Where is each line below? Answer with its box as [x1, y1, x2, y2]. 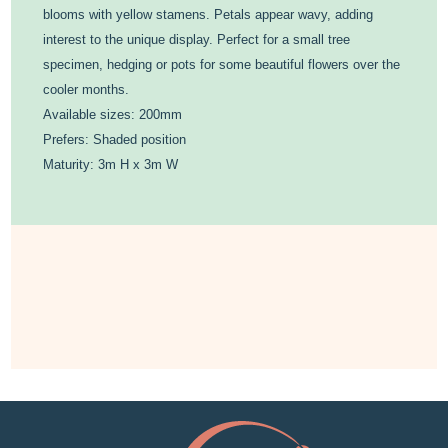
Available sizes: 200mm [43, 106, 183, 122]
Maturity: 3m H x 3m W [43, 156, 179, 172]
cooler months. [43, 81, 130, 97]
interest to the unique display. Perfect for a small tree [43, 31, 351, 47]
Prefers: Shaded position [43, 131, 187, 147]
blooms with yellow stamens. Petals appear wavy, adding [43, 6, 374, 22]
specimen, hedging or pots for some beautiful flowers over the [43, 56, 401, 72]
